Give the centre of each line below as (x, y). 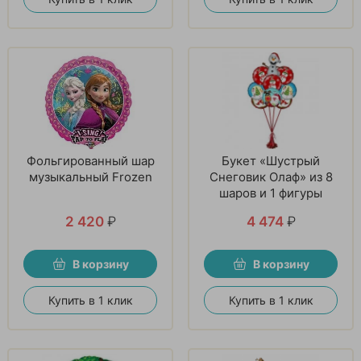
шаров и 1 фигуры (271, 193)
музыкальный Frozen (90, 176)
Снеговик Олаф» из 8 (271, 176)
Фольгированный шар (90, 160)
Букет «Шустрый (271, 160)
